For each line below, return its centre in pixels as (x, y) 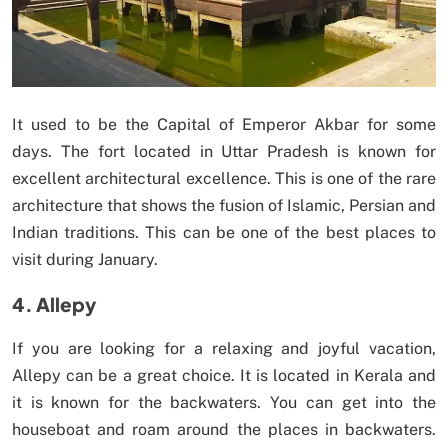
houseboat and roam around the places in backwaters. (224, 429)
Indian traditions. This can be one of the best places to (224, 232)
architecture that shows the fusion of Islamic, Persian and (224, 205)
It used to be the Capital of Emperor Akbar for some (224, 124)
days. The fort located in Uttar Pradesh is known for (224, 151)
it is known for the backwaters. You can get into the (224, 402)
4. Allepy (54, 303)
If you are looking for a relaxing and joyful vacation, (224, 348)
